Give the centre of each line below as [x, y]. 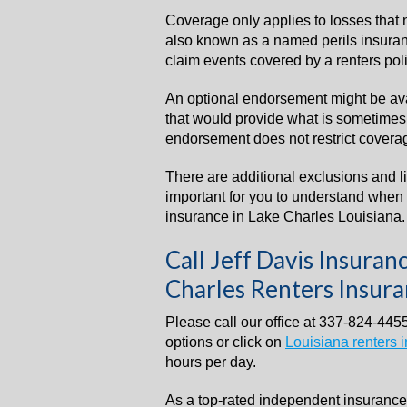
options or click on [225, 342]
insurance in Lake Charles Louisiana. [285, 217]
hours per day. [211, 362]
